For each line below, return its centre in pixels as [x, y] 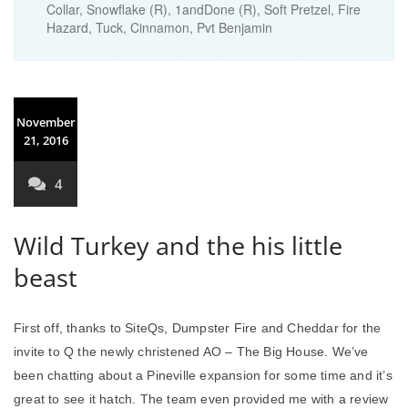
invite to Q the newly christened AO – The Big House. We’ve [191, 352]
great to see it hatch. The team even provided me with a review [201, 399]
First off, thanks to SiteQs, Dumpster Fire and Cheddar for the [198, 328]
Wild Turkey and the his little [178, 245]
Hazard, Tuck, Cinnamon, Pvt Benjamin [159, 27]
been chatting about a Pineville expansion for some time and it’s [203, 375]
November [46, 122]
